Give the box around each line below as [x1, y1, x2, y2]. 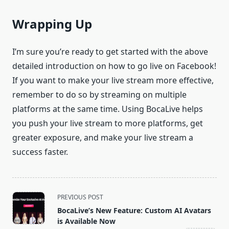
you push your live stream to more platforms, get [12, 117, 203, 129]
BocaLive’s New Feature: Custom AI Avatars [57, 205, 211, 215]
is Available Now [57, 216, 116, 226]
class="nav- [12, 202, 55, 214]
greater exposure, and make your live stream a [12, 131, 193, 143]
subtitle [12, 214, 41, 226]
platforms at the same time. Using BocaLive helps [12, 103, 203, 114]
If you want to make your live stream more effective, [12, 74, 214, 86]
